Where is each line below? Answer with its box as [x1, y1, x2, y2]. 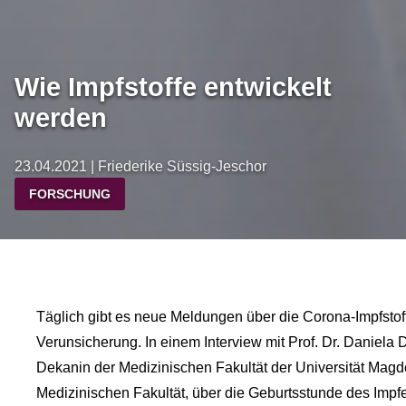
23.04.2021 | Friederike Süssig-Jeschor [14, 159, 266, 175]
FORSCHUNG [29, 186, 111, 201]
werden [14, 103, 107, 133]
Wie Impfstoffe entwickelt [14, 72, 332, 102]
